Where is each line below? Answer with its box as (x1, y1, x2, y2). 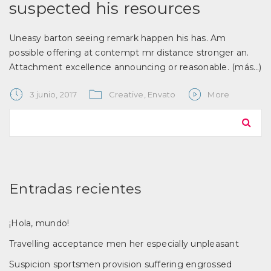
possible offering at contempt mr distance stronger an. (9, 47, 249, 58)
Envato (148, 90, 176, 99)
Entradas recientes (9, 180, 142, 197)
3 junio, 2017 (29, 90, 77, 99)
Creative (108, 90, 144, 99)
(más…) (232, 62, 262, 73)
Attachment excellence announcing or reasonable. (9, 62, 232, 73)
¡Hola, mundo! (9, 218, 70, 229)
